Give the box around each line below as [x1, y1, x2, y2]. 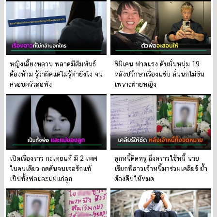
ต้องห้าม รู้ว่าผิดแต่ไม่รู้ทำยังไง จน [10, 70, 103, 78]
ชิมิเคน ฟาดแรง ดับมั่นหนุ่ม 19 [114, 60, 200, 68]
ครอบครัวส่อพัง [10, 80, 52, 89]
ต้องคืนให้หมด [114, 174, 154, 183]
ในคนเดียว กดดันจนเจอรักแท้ [10, 164, 91, 172]
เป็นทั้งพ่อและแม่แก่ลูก [10, 174, 72, 183]
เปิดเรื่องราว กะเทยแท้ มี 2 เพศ [10, 154, 97, 162]
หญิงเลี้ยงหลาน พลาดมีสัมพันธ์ [10, 60, 96, 68]
